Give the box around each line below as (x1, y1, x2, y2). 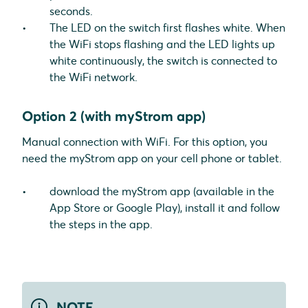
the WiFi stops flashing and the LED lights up (49, 37, 275, 52)
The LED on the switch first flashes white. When (49, 21, 285, 35)
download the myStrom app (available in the (49, 184, 274, 199)
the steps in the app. (49, 217, 153, 232)
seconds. (49, 4, 93, 19)
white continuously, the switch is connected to (49, 54, 277, 68)
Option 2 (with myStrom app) (22, 107, 206, 125)
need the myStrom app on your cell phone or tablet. (22, 151, 282, 166)
